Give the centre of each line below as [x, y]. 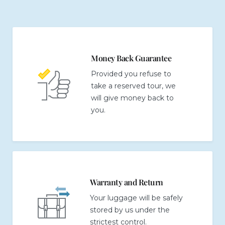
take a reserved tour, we [133, 86]
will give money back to [132, 98]
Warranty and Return [127, 182]
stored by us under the [130, 210]
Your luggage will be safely [136, 198]
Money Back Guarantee [131, 58]
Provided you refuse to [131, 74]
